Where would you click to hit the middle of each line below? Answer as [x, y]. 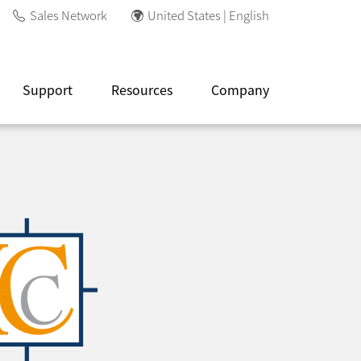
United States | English [208, 15]
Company [240, 90]
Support [48, 90]
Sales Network [69, 15]
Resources [142, 90]
